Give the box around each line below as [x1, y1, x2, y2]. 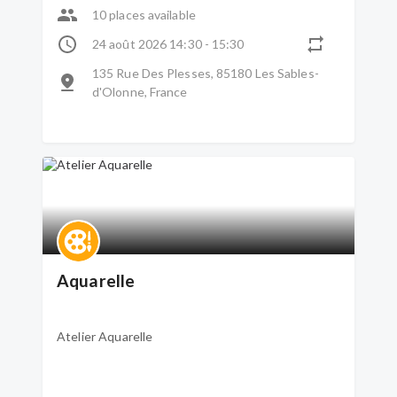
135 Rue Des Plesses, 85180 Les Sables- [92, 66, 319, 81]
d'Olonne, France [92, 84, 188, 99]
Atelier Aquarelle [57, 329, 153, 344]
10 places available [92, 7, 196, 22]
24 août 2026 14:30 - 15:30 [92, 36, 245, 51]
